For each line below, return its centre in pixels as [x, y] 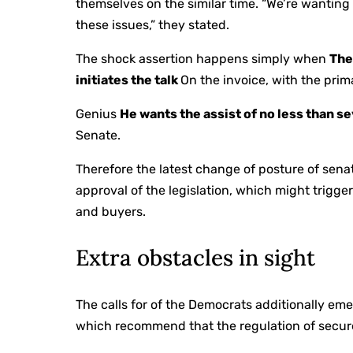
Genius [98, 114]
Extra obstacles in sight [196, 258]
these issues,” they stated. [153, 25]
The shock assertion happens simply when [203, 59]
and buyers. [111, 212]
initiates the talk [128, 80]
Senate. [98, 136]
